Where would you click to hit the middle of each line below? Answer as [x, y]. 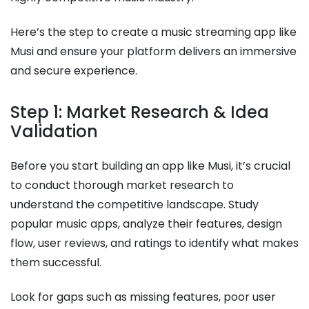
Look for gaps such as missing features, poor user [143, 297]
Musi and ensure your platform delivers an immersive [153, 51]
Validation [54, 131]
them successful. [57, 262]
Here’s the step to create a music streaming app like [153, 32]
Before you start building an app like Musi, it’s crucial [150, 166]
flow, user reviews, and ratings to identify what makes [154, 243]
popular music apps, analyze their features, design [146, 223]
